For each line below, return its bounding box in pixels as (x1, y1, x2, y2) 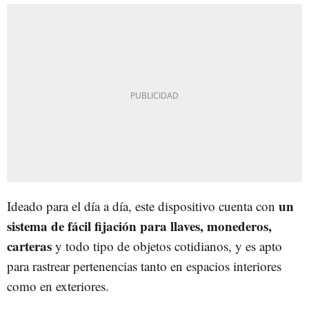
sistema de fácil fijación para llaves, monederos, (7, 216, 272, 235)
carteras (7, 236, 52, 255)
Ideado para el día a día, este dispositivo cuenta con (7, 197, 279, 215)
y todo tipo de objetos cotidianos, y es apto (52, 237, 282, 255)
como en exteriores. (7, 277, 109, 295)
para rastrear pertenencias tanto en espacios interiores (7, 257, 281, 275)
